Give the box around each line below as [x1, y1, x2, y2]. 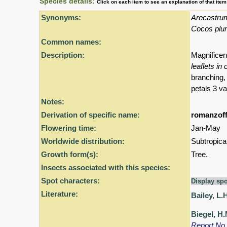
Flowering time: [41, 124, 96, 133]
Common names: [41, 37, 101, 47]
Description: [41, 51, 85, 60]
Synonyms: [41, 13, 81, 22]
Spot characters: [41, 176, 100, 185]
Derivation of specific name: [41, 110, 140, 120]
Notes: [41, 97, 64, 106]
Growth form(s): [41, 150, 98, 159]
